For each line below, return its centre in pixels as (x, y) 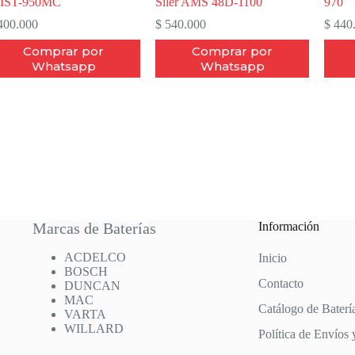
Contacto (281, 283)
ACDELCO (95, 257)
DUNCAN (93, 286)
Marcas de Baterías (95, 228)
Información (289, 226)
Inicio (273, 258)
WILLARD (94, 328)
